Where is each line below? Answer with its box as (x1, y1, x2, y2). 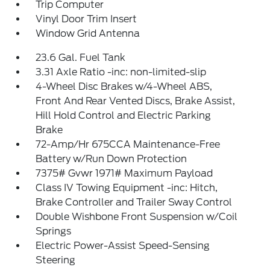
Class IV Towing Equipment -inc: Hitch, (36, 182, 218, 193)
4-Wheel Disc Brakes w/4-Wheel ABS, (36, 81, 213, 92)
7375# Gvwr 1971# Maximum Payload (36, 168, 213, 179)
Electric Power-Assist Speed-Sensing (36, 240, 210, 251)
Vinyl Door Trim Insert (36, 13, 137, 25)
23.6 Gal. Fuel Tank (36, 52, 126, 63)
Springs (36, 225, 72, 237)
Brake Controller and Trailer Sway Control (36, 196, 233, 208)
